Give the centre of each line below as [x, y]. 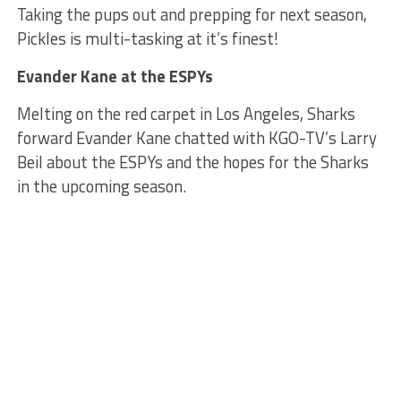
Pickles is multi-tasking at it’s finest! [147, 38]
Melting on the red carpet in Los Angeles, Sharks [186, 114]
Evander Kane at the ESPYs [115, 76]
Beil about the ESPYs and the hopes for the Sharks [192, 162]
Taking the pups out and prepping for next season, [192, 14]
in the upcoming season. [101, 186]
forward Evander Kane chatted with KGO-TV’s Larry [196, 138]
